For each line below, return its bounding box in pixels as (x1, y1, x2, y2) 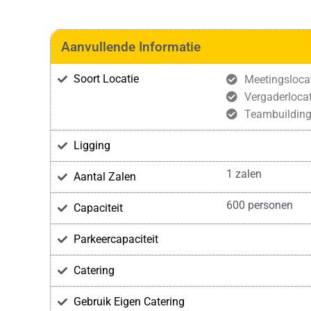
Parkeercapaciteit (73, 233, 158, 246)
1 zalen (226, 167, 262, 180)
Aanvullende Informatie (61, 39, 201, 55)
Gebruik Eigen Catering (73, 295, 185, 308)
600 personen (226, 199, 293, 212)
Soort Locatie (73, 72, 139, 85)
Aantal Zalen (73, 170, 136, 183)
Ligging (73, 139, 110, 152)
